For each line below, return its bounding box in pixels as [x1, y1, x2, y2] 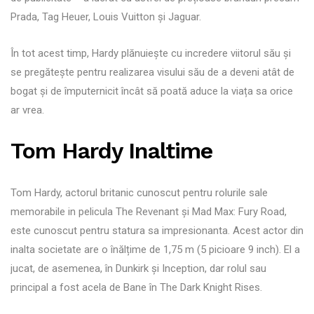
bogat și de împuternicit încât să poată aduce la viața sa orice [11, 84, 293, 97]
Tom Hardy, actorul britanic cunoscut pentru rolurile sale [11, 186, 268, 199]
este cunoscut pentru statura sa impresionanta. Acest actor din [11, 224, 303, 237]
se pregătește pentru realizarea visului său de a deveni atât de [11, 65, 294, 78]
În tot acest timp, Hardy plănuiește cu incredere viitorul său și [11, 46, 291, 60]
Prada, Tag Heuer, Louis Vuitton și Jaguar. [11, 10, 201, 23]
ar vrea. [11, 103, 44, 116]
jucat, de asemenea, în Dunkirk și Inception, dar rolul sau [11, 261, 266, 275]
